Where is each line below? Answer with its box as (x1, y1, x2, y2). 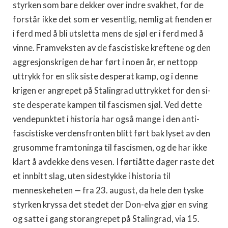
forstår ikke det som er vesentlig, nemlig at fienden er (13, 14, 213, 24)
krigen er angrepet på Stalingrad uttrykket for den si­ (13, 85, 211, 96)
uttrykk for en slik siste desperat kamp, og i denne (13, 71, 198, 81)
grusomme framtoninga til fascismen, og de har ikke (13, 142, 207, 153)
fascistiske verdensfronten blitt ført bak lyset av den (13, 128, 210, 138)
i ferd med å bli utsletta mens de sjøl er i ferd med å (13, 28, 204, 39)
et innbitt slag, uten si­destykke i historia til (13, 171, 170, 181)
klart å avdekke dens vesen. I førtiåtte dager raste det (13, 157, 215, 167)
